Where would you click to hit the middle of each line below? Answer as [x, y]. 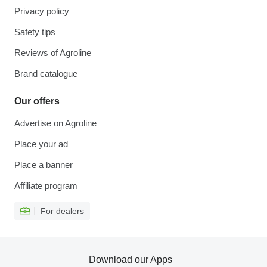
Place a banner [44, 165]
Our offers [37, 101]
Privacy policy [42, 11]
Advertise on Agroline [55, 123]
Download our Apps [131, 260]
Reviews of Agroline [53, 53]
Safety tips [35, 32]
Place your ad [41, 144]
